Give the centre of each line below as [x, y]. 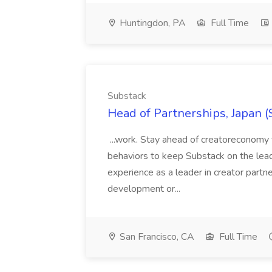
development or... [145, 189]
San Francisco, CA [156, 237]
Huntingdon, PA [151, 23]
